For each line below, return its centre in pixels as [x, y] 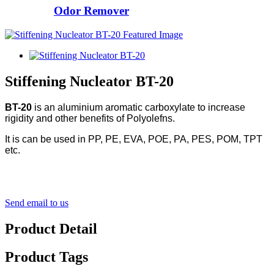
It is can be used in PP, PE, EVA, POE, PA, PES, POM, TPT [134, 139]
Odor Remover [91, 11]
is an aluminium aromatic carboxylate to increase [140, 107]
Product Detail [51, 228]
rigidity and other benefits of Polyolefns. [90, 118]
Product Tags [46, 257]
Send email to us [37, 202]
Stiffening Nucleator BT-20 [89, 81]
